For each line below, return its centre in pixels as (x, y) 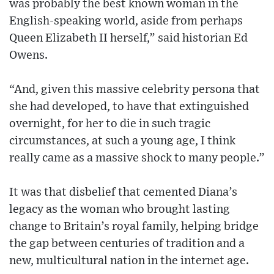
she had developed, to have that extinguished (129, 106)
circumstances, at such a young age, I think (122, 141)
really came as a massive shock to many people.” (137, 158)
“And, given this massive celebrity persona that (135, 89)
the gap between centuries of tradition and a (127, 243)
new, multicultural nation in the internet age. (129, 261)
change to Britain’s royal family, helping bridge (134, 226)
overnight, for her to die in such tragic (110, 124)
